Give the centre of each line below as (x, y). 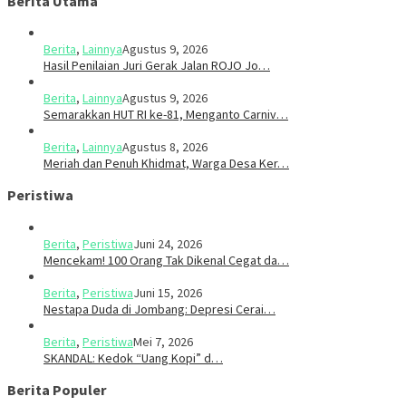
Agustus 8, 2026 (165, 146)
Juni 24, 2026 (168, 243)
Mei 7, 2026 (163, 341)
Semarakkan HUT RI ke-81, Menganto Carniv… (166, 114)
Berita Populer (57, 390)
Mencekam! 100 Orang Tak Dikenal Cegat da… (166, 260)
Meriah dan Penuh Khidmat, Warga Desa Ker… (166, 163)
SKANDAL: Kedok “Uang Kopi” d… (133, 358)
